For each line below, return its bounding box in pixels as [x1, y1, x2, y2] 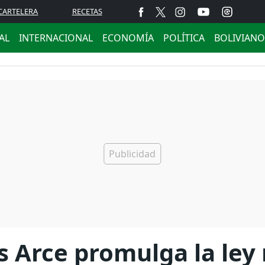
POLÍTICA [163, 31, 205, 44]
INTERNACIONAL [19, 31, 93, 44]
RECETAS [72, 6, 102, 17]
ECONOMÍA [102, 31, 154, 44]
